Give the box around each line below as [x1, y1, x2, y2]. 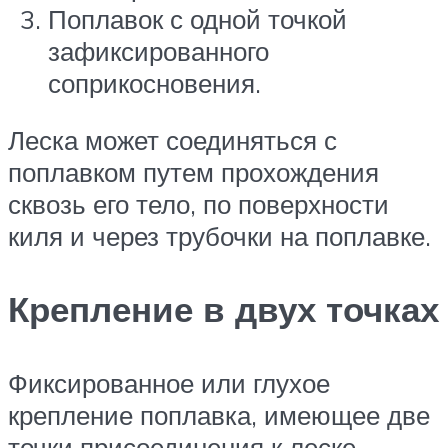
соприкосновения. [48, 66, 261, 99]
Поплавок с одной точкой [48, 2, 347, 35]
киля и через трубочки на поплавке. [8, 220, 431, 253]
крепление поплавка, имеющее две [8, 398, 430, 431]
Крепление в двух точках [8, 287, 439, 332]
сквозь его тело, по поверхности [8, 188, 389, 221]
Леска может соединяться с [8, 124, 337, 157]
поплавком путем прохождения [8, 156, 379, 189]
